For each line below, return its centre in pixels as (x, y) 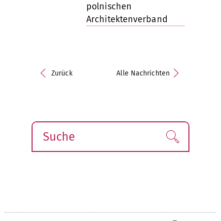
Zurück (62, 73)
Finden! (190, 137)
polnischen (109, 6)
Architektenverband (127, 19)
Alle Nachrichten (143, 73)
